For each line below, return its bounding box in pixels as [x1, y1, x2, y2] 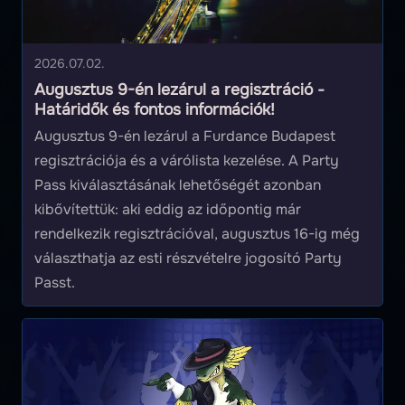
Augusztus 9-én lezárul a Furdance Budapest [33, 126, 335, 146]
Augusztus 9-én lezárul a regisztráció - [33, 79, 325, 99]
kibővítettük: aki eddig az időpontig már [33, 199, 301, 219]
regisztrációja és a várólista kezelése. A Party [33, 150, 339, 170]
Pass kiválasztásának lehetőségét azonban [33, 174, 321, 194]
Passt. [33, 272, 75, 292]
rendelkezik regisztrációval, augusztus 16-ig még [33, 223, 360, 243]
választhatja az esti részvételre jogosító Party [33, 248, 342, 268]
